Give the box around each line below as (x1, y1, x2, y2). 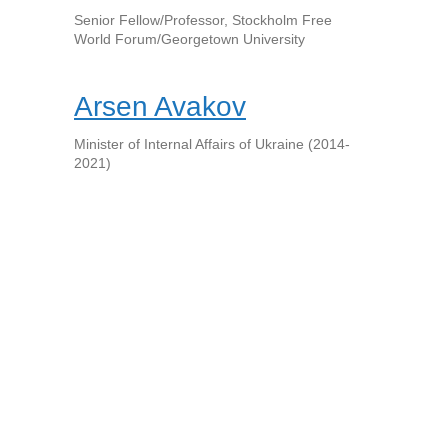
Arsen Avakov (74, 91, 246, 122)
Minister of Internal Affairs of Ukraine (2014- (74, 136, 350, 152)
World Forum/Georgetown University (74, 31, 305, 47)
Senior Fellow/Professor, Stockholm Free (74, 12, 332, 28)
